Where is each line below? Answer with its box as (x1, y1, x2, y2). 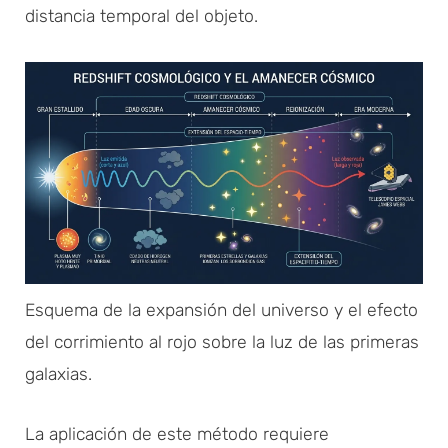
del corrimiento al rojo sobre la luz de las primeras (25, 331, 419, 352)
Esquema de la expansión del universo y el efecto (25, 299, 418, 320)
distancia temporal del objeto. (25, 5, 258, 26)
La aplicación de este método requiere (25, 423, 329, 444)
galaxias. (25, 363, 92, 384)
